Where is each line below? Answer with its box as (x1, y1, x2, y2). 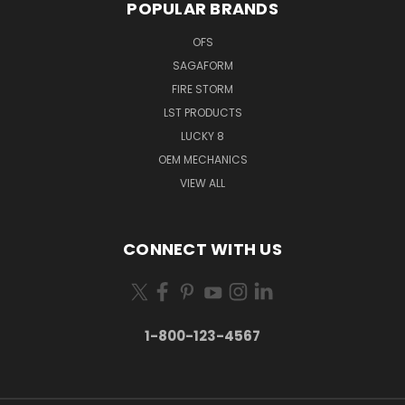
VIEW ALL (180, 174, 225, 191)
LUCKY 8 (181, 127, 224, 144)
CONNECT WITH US (123, 237, 282, 260)
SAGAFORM (172, 57, 233, 73)
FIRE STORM (172, 80, 233, 97)
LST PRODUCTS (163, 104, 242, 120)
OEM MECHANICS (157, 151, 248, 167)
